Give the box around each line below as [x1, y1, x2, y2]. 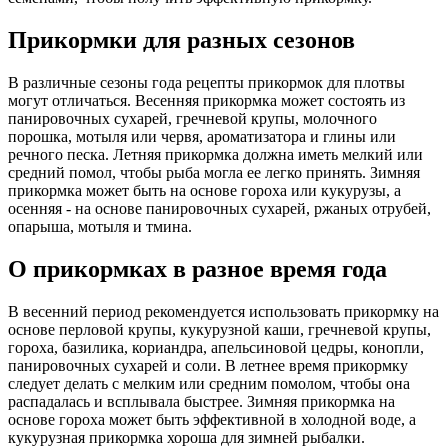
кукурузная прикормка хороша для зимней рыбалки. [8, 428, 365, 446]
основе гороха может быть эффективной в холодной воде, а [8, 410, 416, 428]
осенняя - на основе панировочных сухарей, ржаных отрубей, [8, 199, 431, 217]
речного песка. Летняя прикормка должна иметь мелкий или [8, 145, 423, 163]
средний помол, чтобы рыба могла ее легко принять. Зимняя [8, 163, 420, 181]
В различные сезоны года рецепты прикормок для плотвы [8, 73, 405, 91]
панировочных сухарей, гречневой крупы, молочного [8, 109, 377, 127]
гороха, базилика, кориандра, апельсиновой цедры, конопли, [8, 338, 424, 356]
